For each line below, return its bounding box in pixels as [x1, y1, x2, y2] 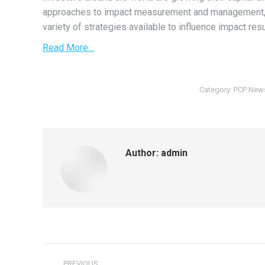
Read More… [43, 41, 94, 53]
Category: [199, 85, 234, 94]
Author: [125, 147, 159, 159]
